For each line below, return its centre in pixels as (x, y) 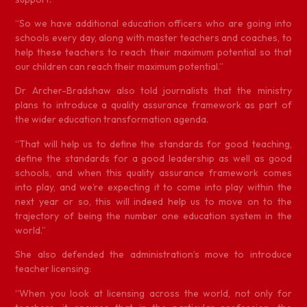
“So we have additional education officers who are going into (153, 23)
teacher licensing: (53, 269)
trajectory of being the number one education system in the (153, 216)
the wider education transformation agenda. (112, 120)
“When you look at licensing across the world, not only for (153, 293)
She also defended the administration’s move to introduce (153, 255)
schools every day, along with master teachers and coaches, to (153, 37)
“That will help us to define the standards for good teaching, (153, 144)
